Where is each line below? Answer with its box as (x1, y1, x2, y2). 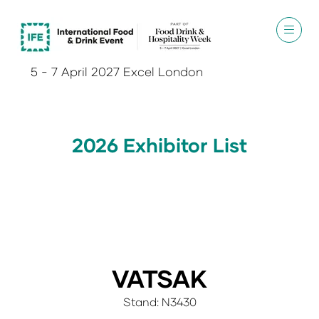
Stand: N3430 (122, 295, 197, 308)
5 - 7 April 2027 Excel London (30, 64, 203, 79)
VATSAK (112, 263, 207, 293)
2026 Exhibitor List (72, 133, 247, 157)
